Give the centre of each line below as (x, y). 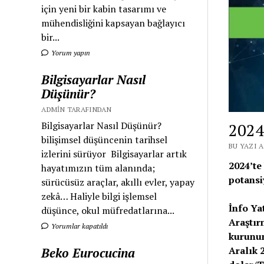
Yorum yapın (70, 53)
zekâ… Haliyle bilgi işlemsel (99, 197)
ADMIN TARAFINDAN (77, 110)
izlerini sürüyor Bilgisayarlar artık (114, 154)
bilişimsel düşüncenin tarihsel (105, 140)
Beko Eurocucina (88, 253)
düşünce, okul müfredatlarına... (108, 211)
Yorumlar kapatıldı (79, 226)
